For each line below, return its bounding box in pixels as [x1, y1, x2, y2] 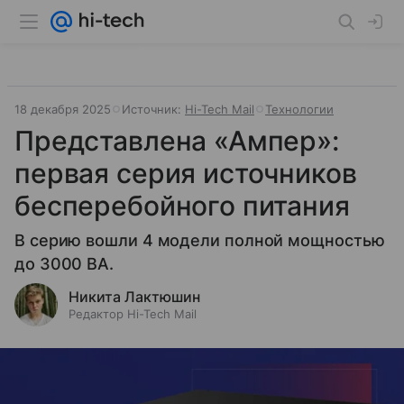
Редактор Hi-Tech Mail [69, 307, 197, 321]
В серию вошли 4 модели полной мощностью [14, 231, 385, 250]
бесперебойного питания [14, 189, 350, 222]
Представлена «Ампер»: [14, 124, 339, 157]
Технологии [265, 102, 334, 116]
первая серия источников [14, 157, 357, 189]
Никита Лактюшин [69, 288, 200, 306]
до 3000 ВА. [14, 254, 115, 273]
